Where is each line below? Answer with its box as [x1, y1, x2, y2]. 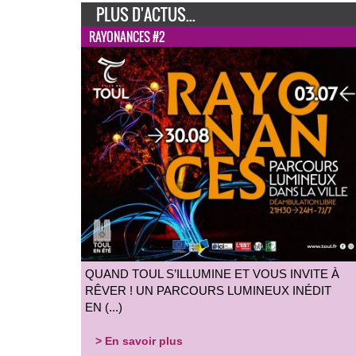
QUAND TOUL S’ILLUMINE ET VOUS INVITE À [85, 266, 339, 281]
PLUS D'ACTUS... [96, 2, 195, 26]
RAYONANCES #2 [89, 27, 164, 45]
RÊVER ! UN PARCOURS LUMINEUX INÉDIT [85, 283, 331, 297]
